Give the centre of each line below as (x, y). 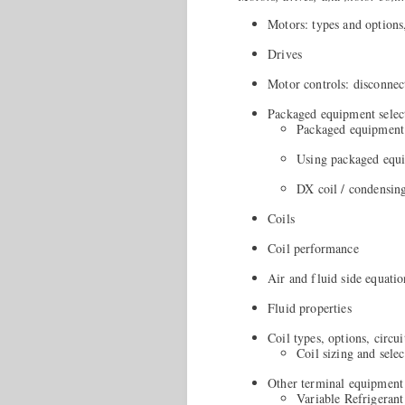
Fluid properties (310, 307)
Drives (285, 53)
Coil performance (313, 248)
